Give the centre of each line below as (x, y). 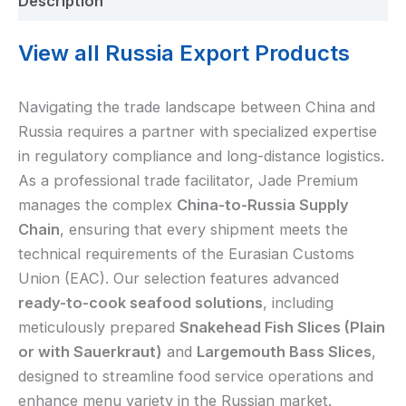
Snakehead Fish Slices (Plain (282, 327)
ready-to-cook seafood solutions (140, 302)
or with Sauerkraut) (90, 351)
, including (298, 302)
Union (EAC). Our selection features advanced (179, 278)
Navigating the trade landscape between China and (197, 106)
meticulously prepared (99, 327)
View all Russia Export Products (184, 53)
